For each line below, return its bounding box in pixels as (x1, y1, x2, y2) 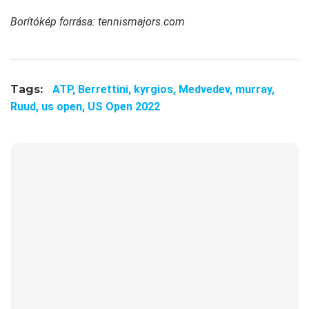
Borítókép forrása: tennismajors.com (10, 15, 185, 29)
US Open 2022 (88, 100, 160, 114)
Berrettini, (78, 83, 134, 97)
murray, (235, 83, 275, 97)
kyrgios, (134, 83, 179, 97)
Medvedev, (179, 83, 235, 97)
